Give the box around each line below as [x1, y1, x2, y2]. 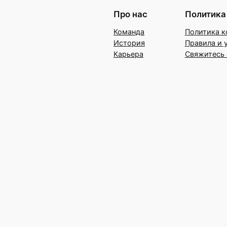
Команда [113, 27, 144, 36]
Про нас [113, 9, 147, 20]
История [113, 39, 145, 48]
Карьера [113, 50, 143, 59]
